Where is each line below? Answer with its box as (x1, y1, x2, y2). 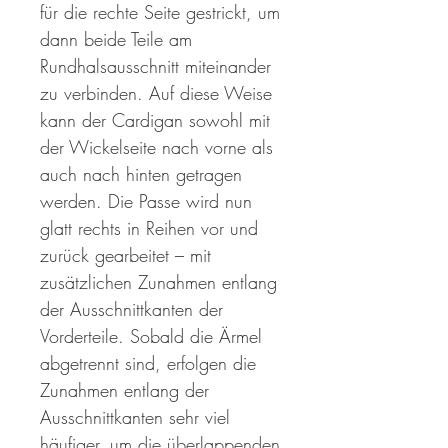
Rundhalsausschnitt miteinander (40, 54, 271, 79)
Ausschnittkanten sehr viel (40, 405, 230, 430)
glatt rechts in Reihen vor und (40, 216, 258, 241)
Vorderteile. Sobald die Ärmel (40, 324, 262, 349)
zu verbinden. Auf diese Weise (40, 81, 272, 106)
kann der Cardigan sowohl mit (40, 108, 270, 133)
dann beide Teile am (40, 27, 192, 52)
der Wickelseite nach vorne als (40, 135, 273, 160)
